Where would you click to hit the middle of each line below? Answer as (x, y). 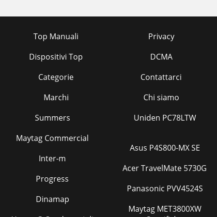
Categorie (56, 77)
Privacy (161, 36)
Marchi (56, 97)
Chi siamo (161, 97)
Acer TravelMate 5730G (165, 168)
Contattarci (161, 77)
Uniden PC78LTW (165, 118)
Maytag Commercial (52, 138)
